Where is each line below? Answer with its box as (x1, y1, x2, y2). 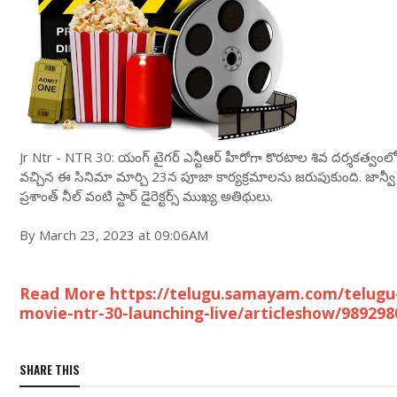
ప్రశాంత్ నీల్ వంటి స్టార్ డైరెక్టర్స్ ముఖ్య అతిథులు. (19, 187, 273, 205)
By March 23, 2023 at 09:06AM (19, 226, 208, 244)
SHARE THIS (19, 361, 80, 378)
